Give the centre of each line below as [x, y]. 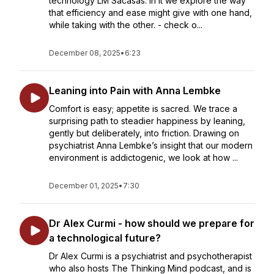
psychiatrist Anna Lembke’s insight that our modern [151, 145]
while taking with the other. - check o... [126, 25]
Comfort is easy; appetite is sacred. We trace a [143, 109]
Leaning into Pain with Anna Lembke [135, 91]
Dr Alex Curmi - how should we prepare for [152, 223]
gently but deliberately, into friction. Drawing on [144, 133]
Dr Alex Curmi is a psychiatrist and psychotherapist [150, 256]
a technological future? [105, 238]
